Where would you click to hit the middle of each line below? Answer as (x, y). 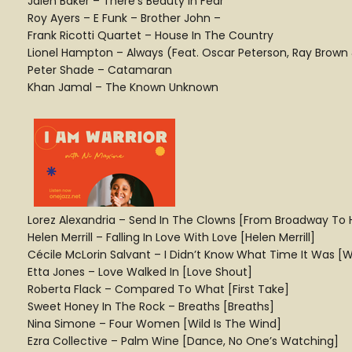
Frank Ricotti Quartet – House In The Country (150, 35)
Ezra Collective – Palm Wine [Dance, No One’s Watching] (183, 341)
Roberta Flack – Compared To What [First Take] (158, 289)
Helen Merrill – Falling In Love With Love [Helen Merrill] (171, 237)
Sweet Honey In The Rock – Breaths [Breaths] (151, 306)
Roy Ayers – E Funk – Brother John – (124, 18)
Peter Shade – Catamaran (100, 70)
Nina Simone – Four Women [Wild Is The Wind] (154, 324)
